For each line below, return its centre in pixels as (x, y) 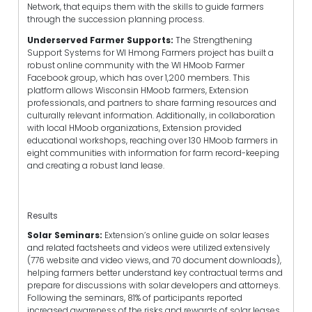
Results (42, 216)
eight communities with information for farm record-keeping (153, 153)
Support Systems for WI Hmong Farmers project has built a (150, 53)
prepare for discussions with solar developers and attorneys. (154, 285)
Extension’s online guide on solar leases (186, 235)
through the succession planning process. (116, 19)
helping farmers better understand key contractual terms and (155, 272)
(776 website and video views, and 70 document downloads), (154, 260)
